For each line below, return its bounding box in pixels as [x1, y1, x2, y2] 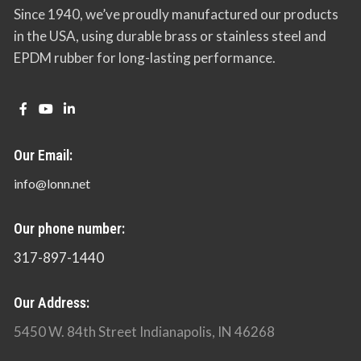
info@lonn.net [14, 176, 90, 192]
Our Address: [14, 294, 89, 312]
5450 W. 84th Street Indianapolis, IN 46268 [14, 323, 275, 341]
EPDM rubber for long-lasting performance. [14, 48, 276, 66]
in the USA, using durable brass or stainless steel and [14, 27, 326, 44]
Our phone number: [14, 220, 125, 238]
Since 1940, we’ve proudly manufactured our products [14, 5, 338, 23]
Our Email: [14, 147, 73, 164]
